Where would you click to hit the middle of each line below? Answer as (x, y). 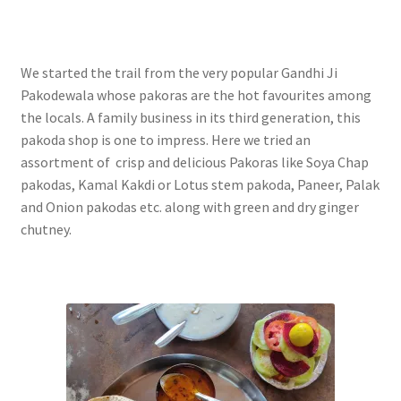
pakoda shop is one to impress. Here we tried (158, 139)
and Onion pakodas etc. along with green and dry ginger (189, 206)
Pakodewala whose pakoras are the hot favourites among (196, 94)
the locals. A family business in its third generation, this (190, 117)
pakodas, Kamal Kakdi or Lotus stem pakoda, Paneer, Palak (200, 184)
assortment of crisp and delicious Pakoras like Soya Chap (194, 162)
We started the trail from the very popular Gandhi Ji (179, 72)
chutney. (47, 229)
